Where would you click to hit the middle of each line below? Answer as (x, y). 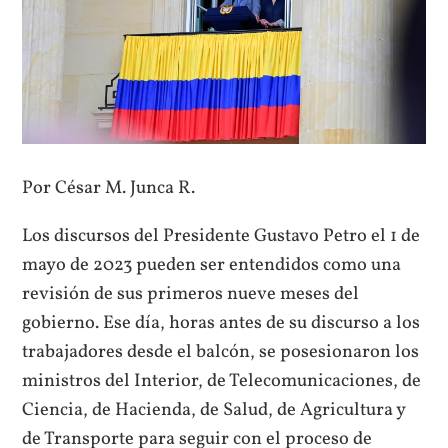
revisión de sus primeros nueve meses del (191, 293)
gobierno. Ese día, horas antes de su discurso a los (221, 322)
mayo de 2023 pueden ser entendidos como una (212, 264)
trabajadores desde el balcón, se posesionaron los (221, 351)
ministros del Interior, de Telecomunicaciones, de (222, 380)
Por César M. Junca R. (109, 188)
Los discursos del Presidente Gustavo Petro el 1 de (221, 235)
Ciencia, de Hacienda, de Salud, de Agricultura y (214, 409)
